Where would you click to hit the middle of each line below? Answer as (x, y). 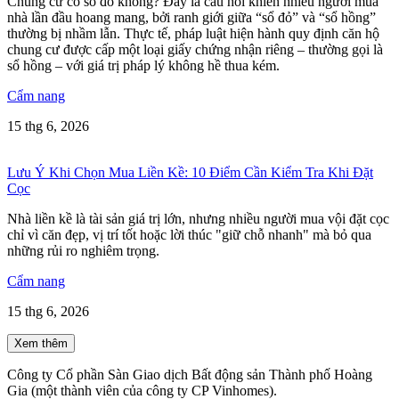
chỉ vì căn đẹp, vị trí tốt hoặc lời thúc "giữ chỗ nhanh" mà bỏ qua (189, 235)
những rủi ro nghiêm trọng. (83, 251)
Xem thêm (41, 344)
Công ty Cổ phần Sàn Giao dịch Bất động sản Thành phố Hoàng (190, 375)
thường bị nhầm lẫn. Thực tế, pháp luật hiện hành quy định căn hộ (193, 34)
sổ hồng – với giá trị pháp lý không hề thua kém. (143, 66)
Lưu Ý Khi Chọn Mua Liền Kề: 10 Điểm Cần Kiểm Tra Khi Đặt (190, 173)
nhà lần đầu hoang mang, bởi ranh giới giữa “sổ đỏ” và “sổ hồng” (191, 18)
